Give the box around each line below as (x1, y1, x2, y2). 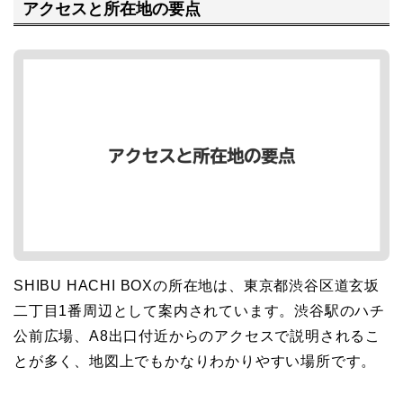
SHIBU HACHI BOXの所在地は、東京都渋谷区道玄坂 (13, 277, 381, 293)
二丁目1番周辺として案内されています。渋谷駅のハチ (13, 302, 385, 318)
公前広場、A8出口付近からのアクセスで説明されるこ (13, 327, 381, 344)
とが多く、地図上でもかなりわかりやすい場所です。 (13, 353, 377, 369)
